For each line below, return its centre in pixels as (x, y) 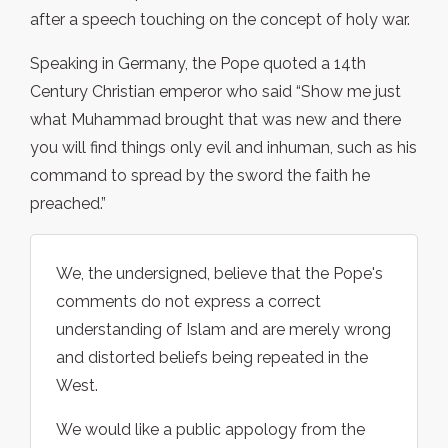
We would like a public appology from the (210, 430)
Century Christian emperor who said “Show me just (215, 92)
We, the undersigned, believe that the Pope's (219, 274)
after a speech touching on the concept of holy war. (220, 20)
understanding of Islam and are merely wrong (223, 330)
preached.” (68, 204)
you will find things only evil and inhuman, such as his (223, 148)
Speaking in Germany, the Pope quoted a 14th (198, 64)
